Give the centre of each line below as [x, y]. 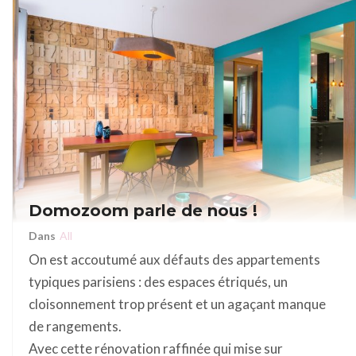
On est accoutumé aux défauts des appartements [174, 260]
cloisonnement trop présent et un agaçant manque [177, 304]
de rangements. [75, 327]
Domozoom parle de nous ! [143, 211]
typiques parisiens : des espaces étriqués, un [158, 282]
